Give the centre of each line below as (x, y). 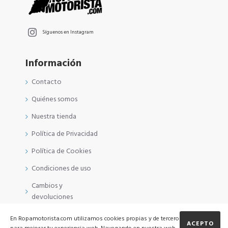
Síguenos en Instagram (68, 32)
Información (53, 63)
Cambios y (47, 186)
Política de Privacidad (65, 134)
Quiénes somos (54, 99)
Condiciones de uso (61, 168)
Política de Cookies (61, 151)
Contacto (47, 82)
